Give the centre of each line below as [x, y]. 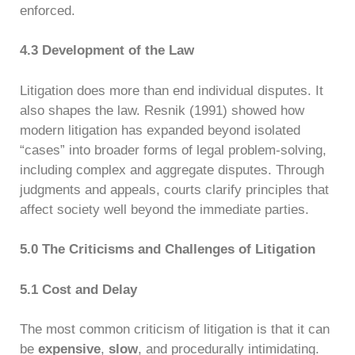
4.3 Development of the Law [107, 50]
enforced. [48, 10]
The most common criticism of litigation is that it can [175, 329]
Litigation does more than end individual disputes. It [172, 90]
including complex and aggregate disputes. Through [172, 170]
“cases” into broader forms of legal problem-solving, [173, 150]
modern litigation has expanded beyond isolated [160, 130]
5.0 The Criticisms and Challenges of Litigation [168, 249]
